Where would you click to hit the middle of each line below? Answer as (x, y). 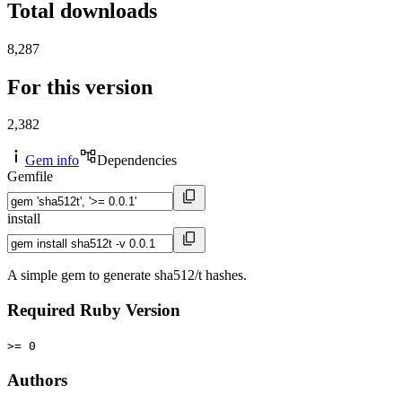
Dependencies (137, 161)
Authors (37, 380)
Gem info (52, 161)
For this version (80, 87)
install (24, 219)
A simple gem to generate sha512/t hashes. (127, 275)
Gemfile (30, 177)
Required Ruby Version (94, 310)
